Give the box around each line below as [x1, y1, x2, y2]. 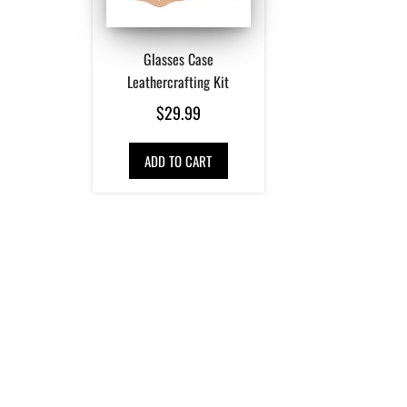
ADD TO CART [144, 150, 213, 171]
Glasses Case [143, 47, 213, 70]
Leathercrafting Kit [127, 70, 230, 93]
